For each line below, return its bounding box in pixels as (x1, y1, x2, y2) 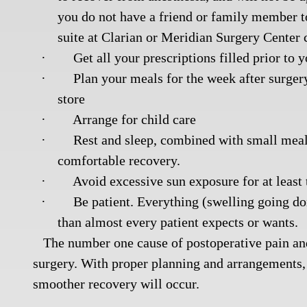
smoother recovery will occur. (33, 276, 200, 291)
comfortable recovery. (58, 153, 181, 168)
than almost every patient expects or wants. (58, 214, 299, 230)
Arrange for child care (73, 112, 197, 127)
